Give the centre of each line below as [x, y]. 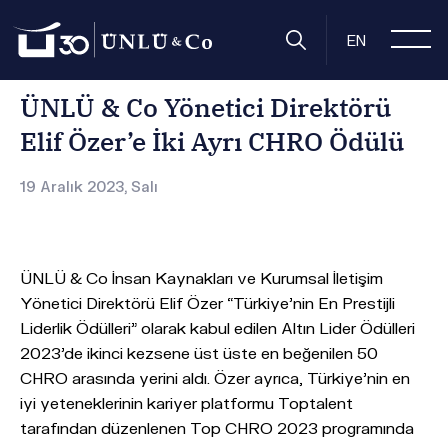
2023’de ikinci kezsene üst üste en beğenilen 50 [199, 352]
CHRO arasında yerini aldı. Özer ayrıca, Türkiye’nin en [215, 377]
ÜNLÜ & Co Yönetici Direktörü [205, 107]
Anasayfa [57, 29]
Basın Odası [144, 29]
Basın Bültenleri [251, 29]
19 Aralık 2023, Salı [89, 186]
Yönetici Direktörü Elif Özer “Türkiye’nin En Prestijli [207, 302]
